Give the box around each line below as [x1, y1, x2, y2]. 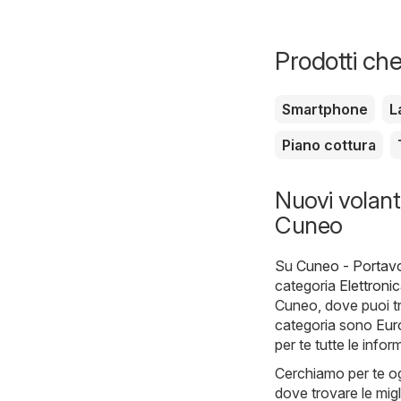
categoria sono [275, 315, 376, 334]
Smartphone [282, 99, 368, 118]
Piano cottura [282, 135, 376, 154]
